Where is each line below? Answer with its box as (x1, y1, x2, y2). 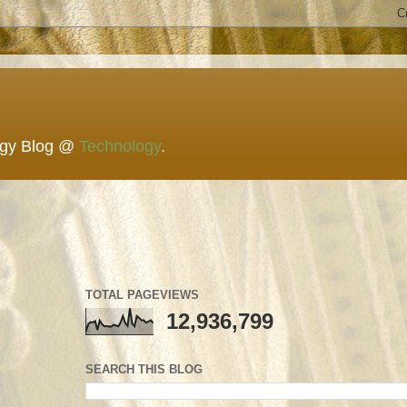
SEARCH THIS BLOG (85, 362, 203, 376)
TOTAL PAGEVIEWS (85, 288, 199, 302)
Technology (79, 137, 161, 155)
